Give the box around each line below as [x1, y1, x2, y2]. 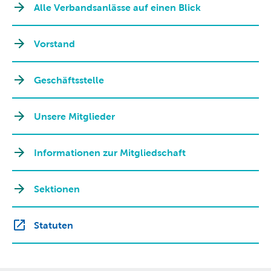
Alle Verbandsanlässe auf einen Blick [34, 1, 201, 13]
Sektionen [34, 183, 80, 194]
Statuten [34, 219, 73, 230]
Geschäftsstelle [34, 74, 104, 85]
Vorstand [34, 38, 75, 49]
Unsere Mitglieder [34, 110, 115, 122]
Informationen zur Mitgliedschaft [34, 146, 186, 158]
